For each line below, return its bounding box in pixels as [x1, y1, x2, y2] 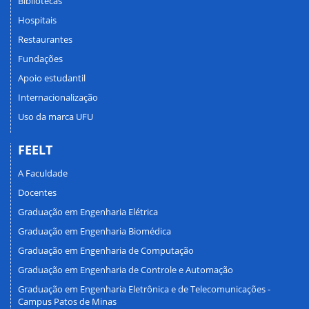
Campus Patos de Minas [18, 295, 117, 308]
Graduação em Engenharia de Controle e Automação [18, 263, 233, 276]
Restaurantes [18, 32, 72, 46]
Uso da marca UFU [18, 110, 93, 123]
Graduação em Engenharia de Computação [18, 244, 194, 257]
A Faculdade [18, 167, 68, 179]
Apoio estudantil [18, 71, 86, 84]
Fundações [18, 52, 63, 65]
